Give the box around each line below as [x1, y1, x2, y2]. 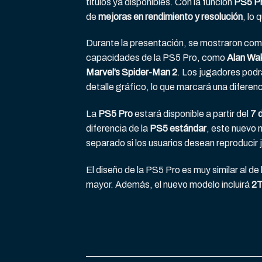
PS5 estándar [150, 123, 206, 134]
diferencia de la [86, 123, 150, 134]
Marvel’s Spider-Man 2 [86, 67, 177, 78]
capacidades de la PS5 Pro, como [86, 53, 227, 63]
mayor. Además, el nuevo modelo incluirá [86, 180, 251, 190]
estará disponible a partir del [133, 109, 250, 119]
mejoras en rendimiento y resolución [98, 11, 243, 22]
